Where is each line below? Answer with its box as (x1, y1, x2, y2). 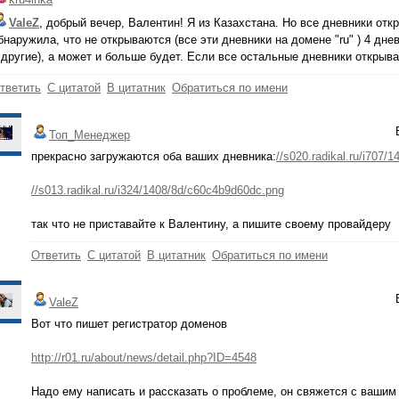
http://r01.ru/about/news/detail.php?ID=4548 (31, 351, 256, 364)
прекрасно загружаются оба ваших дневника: (31, 150, 276, 163)
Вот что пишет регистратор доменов (31, 317, 227, 330)
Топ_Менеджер (49, 128, 130, 142)
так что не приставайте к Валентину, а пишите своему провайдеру (31, 217, 391, 231)
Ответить (31, 248, 81, 262)
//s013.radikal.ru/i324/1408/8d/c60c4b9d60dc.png (31, 183, 284, 197)
